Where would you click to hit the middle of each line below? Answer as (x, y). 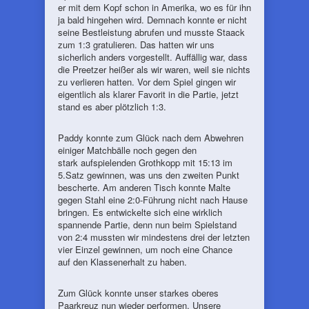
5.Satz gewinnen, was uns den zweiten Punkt (149, 175)
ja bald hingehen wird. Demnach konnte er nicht (152, 20)
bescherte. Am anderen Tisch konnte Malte (144, 187)
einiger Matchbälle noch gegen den (127, 150)
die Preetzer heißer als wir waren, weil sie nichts (154, 69)
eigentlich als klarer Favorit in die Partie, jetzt (148, 94)
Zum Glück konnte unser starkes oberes (138, 293)
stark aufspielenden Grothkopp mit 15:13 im (145, 162)
